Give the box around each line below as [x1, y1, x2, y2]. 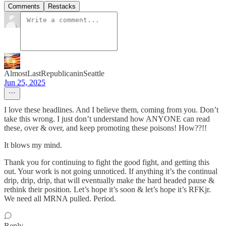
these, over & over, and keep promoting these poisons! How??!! [4, 124, 207, 133]
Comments [8, 3, 40, 11]
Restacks [48, 3, 76, 11]
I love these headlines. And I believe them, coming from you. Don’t [4, 105, 218, 115]
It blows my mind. [4, 141, 62, 150]
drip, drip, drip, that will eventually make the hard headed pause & [4, 176, 214, 185]
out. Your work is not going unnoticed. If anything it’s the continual [4, 167, 217, 176]
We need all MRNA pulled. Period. [4, 194, 116, 203]
